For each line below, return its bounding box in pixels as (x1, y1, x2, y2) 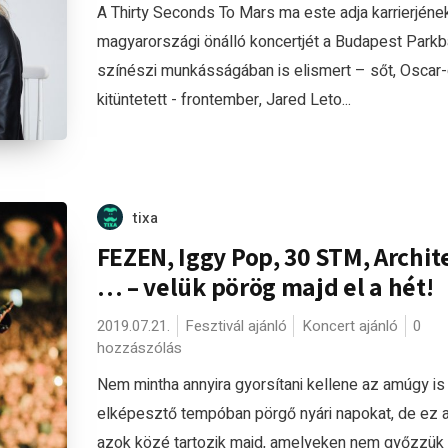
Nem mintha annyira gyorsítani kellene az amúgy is (96, 373, 445, 397)
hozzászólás (96, 337, 182, 359)
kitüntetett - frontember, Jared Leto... (96, 87, 351, 112)
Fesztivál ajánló (184, 315, 287, 337)
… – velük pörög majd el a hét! (96, 270, 434, 303)
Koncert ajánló (301, 315, 398, 337)
